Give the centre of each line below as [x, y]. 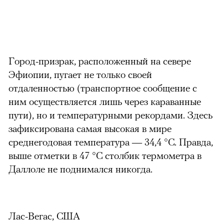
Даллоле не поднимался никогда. [80, 168]
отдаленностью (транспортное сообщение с [103, 87]
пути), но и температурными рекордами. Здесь [110, 114]
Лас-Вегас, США [44, 215]
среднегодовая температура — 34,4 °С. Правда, [111, 141]
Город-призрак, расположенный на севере [100, 60]
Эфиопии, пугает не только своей [80, 74]
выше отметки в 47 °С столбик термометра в [105, 155]
